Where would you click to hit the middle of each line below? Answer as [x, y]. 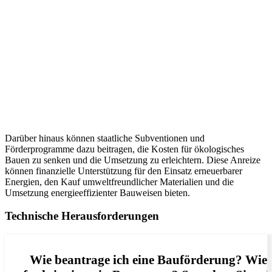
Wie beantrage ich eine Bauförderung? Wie [148, 260]
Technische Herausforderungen [82, 216]
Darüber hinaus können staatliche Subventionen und [105, 138]
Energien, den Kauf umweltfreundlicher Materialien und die [119, 182]
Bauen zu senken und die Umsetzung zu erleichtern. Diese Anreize [133, 160]
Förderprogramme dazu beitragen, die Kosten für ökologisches [124, 149]
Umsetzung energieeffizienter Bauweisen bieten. [97, 192]
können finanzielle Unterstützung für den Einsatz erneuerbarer [124, 171]
